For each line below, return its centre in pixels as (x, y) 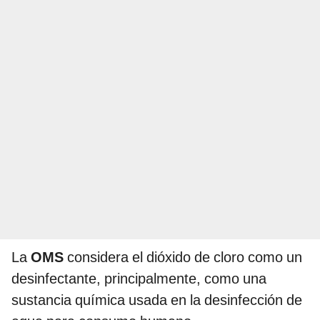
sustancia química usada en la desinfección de (157, 300)
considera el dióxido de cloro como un (183, 257)
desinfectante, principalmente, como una (139, 279)
